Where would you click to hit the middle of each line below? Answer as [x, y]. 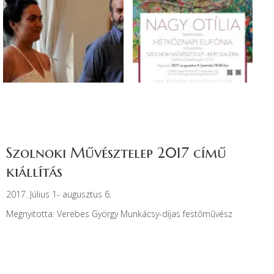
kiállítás [34, 172]
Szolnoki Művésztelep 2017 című [116, 153]
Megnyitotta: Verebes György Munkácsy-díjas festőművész [119, 213]
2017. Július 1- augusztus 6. [59, 194]
